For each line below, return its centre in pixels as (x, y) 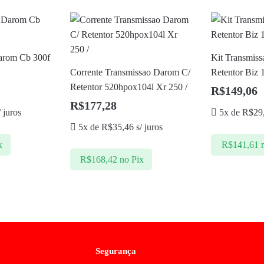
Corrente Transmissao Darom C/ (130, 72)
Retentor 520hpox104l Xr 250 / (128, 87)
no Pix (132, 159)
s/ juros (148, 127)
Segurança (116, 251)
